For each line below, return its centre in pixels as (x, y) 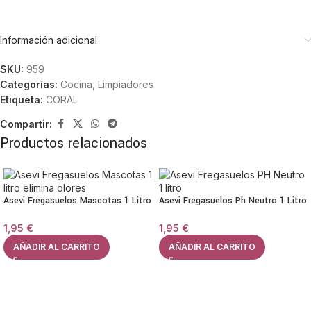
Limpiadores (126, 84)
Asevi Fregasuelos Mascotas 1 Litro (77, 201)
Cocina (76, 84)
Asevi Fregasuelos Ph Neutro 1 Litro (233, 201)
